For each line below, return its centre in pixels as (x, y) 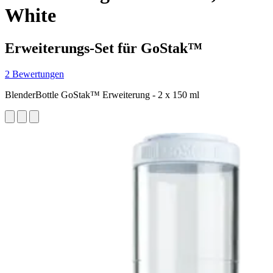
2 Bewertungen (34, 74)
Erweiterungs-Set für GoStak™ (104, 48)
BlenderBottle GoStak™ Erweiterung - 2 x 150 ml (102, 94)
